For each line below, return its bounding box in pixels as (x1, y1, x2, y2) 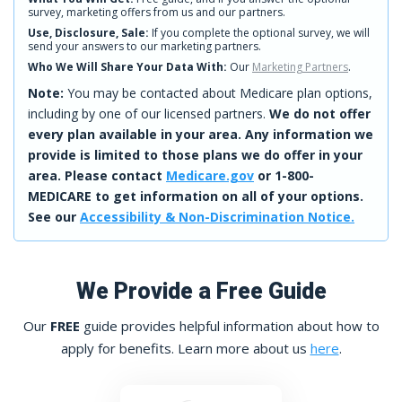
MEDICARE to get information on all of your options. (28, 187, 363, 205)
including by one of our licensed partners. (28, 104, 269, 122)
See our (28, 207, 80, 225)
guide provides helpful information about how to (79, 316, 380, 335)
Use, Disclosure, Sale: (28, 24, 149, 40)
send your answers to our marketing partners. (28, 38, 261, 54)
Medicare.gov (166, 166, 254, 184)
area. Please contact (28, 166, 166, 184)
